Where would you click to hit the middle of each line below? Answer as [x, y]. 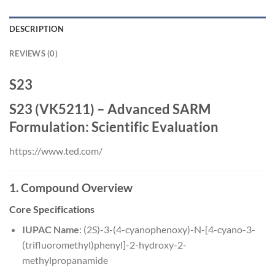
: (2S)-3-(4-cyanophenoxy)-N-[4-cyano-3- [167, 229]
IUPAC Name [50, 229]
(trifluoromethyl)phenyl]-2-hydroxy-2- [104, 244]
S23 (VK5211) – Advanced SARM [110, 109]
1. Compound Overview [71, 188]
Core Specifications [52, 209]
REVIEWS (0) [33, 54]
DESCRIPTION [37, 29]
